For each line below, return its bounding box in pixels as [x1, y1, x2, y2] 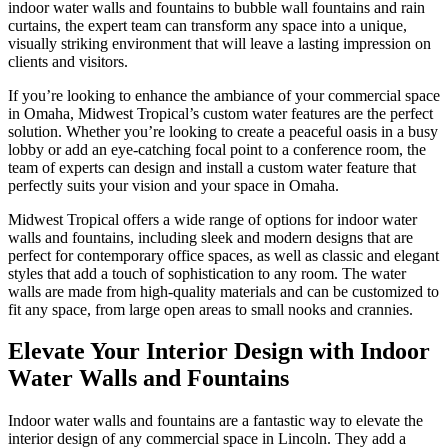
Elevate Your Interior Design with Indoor [8, 338, 430, 365]
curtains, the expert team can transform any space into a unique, [8, 16, 407, 34]
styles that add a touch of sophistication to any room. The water [8, 264, 406, 282]
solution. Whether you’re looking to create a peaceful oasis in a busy [8, 122, 438, 140]
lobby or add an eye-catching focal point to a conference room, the [8, 140, 426, 158]
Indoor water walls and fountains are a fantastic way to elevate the [8, 412, 423, 430]
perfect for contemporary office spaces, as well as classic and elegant [8, 246, 439, 264]
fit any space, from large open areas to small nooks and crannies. [8, 300, 413, 318]
